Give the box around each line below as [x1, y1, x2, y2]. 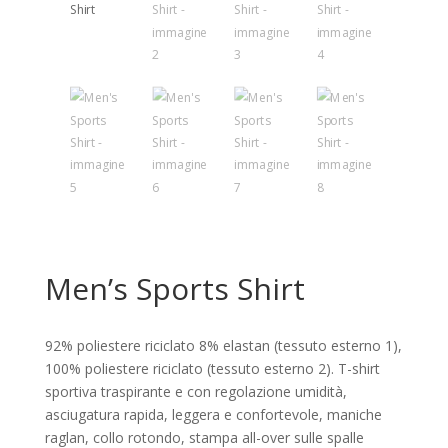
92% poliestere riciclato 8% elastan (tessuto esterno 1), [44, 335, 402, 355]
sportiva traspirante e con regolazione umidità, [44, 381, 347, 401]
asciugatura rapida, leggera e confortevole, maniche [44, 404, 382, 424]
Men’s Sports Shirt [44, 267, 305, 309]
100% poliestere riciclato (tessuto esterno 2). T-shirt [44, 358, 380, 378]
